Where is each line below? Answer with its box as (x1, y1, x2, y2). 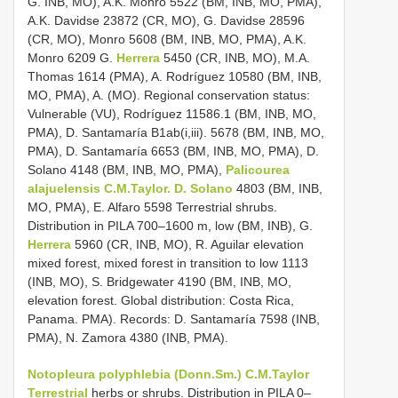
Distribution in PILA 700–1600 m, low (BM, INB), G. (28, 218, 313, 233)
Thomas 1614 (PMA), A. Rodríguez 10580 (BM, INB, (28, 68, 322, 84)
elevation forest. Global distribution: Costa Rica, (28, 292, 294, 307)
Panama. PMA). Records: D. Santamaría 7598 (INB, (28, 311, 320, 326)
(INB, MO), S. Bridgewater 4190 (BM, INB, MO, (28, 274, 291, 289)
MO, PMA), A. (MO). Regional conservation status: (28, 87, 310, 102)
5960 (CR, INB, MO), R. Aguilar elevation (71, 236, 304, 251)
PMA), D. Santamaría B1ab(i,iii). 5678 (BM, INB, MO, (28, 124, 324, 139)
